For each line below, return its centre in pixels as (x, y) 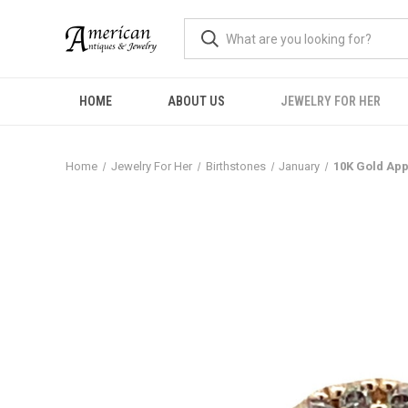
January (300, 166)
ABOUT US (197, 101)
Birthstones (235, 166)
